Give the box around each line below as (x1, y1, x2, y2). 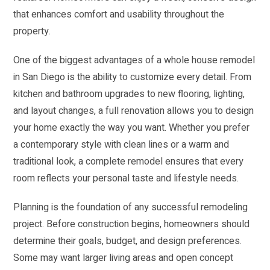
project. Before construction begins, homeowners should (13, 217, 250, 232)
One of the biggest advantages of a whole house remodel (13, 53, 256, 68)
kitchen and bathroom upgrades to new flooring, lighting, (13, 87, 245, 102)
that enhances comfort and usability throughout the (13, 7, 225, 22)
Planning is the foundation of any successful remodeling (13, 200, 248, 215)
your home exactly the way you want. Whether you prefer (13, 121, 250, 136)
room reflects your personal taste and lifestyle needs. (13, 171, 239, 186)
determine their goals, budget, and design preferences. (13, 234, 242, 249)
